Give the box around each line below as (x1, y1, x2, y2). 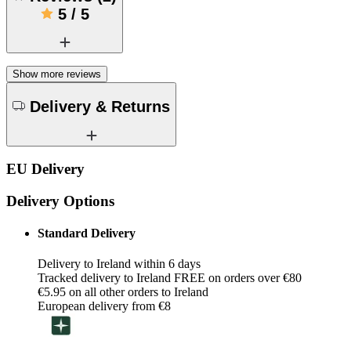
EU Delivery (6, 161, 85, 178)
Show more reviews (13, 68, 101, 81)
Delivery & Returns (30, 97, 170, 115)
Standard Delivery (38, 226, 136, 241)
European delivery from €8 (38, 299, 171, 313)
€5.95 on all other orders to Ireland (38, 285, 208, 299)
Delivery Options (6, 192, 114, 209)
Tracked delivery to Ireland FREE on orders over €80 (38, 271, 302, 285)
